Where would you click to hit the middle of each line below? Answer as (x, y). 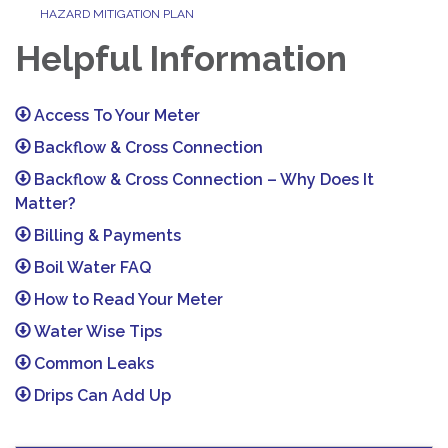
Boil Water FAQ (93, 268)
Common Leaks (94, 364)
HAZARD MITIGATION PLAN (117, 14)
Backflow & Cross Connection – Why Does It (204, 180)
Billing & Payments (108, 236)
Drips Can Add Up (103, 396)
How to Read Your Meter (129, 300)
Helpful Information (181, 59)
